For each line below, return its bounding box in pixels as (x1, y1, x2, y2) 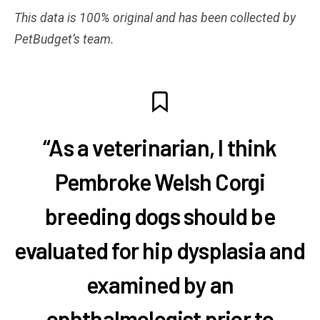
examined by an (86, 270, 234, 298)
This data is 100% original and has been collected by (14, 10, 296, 25)
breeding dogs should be (45, 201, 275, 229)
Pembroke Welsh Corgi (54, 167, 266, 195)
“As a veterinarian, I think (43, 133, 277, 161)
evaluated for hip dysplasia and (14, 236, 306, 264)
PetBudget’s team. (14, 31, 114, 46)
